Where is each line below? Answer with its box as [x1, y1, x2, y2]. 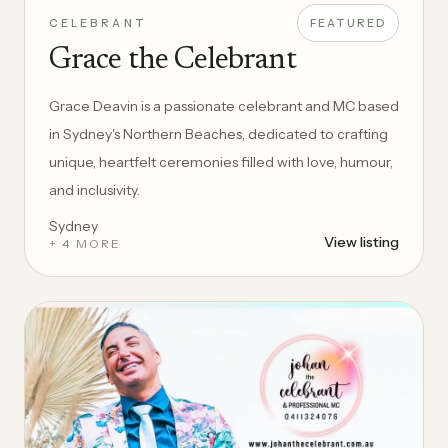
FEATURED [310, 15, 386, 30]
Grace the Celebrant [49, 45, 296, 76]
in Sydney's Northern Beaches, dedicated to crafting [49, 124, 388, 143]
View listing [324, 232, 399, 251]
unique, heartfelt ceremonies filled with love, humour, [49, 152, 393, 171]
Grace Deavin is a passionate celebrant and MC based [49, 96, 399, 115]
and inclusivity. [49, 180, 140, 199]
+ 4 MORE [49, 235, 122, 251]
